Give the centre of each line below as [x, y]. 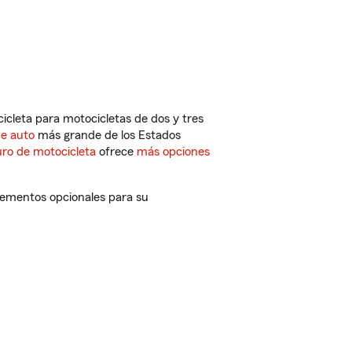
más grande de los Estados [108, 135]
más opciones [173, 152]
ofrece [116, 152]
